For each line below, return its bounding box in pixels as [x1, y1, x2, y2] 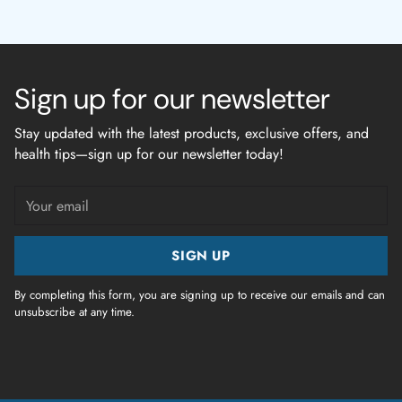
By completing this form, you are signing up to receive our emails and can [14, 286, 385, 303]
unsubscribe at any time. [14, 303, 135, 320]
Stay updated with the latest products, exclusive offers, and [14, 123, 369, 144]
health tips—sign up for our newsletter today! [14, 144, 284, 164]
